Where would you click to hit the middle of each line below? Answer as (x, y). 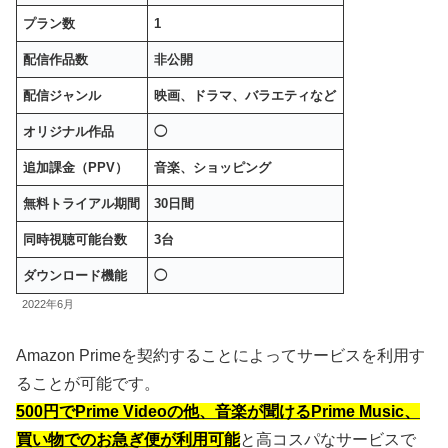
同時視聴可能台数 (75, 239)
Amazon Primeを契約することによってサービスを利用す (220, 356)
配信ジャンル (62, 95)
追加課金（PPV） (76, 167)
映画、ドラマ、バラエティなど (245, 95)
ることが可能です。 (88, 384)
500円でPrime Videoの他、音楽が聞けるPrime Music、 (218, 412)
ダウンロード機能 (75, 275)
